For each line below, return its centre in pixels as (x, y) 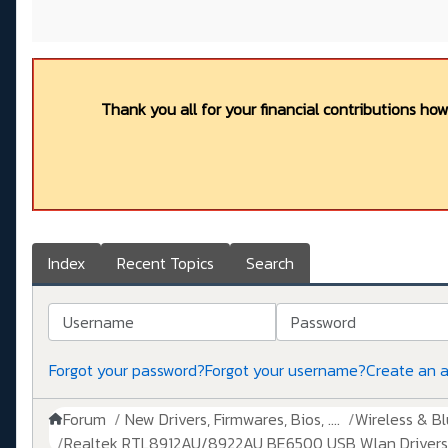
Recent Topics (165, 263)
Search (270, 263)
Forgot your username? (285, 370)
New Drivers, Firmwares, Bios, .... (232, 419)
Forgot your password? (127, 370)
